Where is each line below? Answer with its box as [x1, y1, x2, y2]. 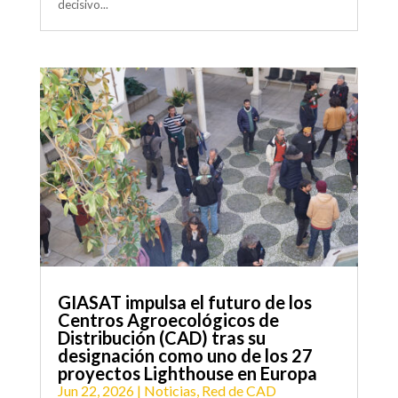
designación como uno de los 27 [57, 345, 313, 367]
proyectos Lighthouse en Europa [57, 362, 317, 385]
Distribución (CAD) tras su [57, 327, 266, 349]
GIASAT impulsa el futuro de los [57, 291, 312, 314]
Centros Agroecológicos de [57, 309, 279, 331]
